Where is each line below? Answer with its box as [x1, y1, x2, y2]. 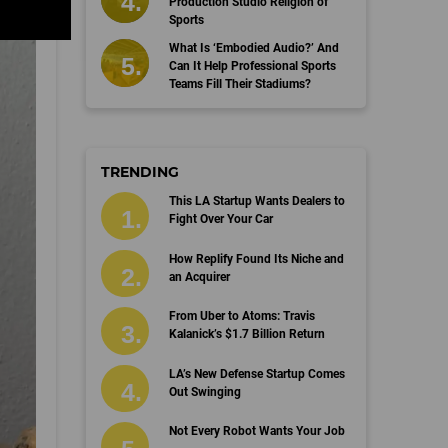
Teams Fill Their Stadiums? [168, 77, 311, 91]
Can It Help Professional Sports [168, 59, 336, 73]
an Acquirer [168, 269, 230, 284]
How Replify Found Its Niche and [168, 251, 344, 266]
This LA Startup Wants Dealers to [168, 194, 345, 208]
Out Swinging [168, 384, 241, 399]
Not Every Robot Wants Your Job [168, 424, 345, 438]
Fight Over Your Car [168, 212, 273, 226]
